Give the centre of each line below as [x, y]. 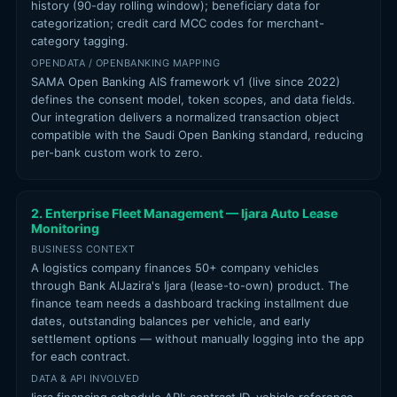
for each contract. [81, 356]
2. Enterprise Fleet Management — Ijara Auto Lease [184, 213]
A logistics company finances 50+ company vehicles [175, 268]
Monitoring [65, 228]
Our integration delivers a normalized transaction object [185, 117]
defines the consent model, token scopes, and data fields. [193, 99]
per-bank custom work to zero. [117, 152]
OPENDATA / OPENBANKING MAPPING [125, 63]
